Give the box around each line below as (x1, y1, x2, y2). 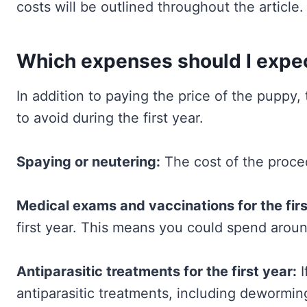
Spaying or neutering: (16, 153, 160, 171)
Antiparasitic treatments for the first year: (16, 263, 297, 280)
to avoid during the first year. (16, 110, 204, 127)
